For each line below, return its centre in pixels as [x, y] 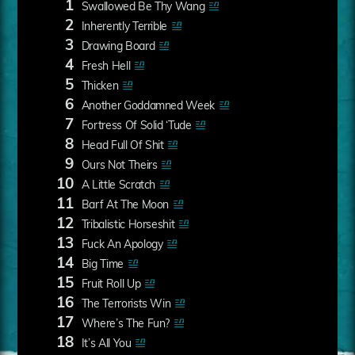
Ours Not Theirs [119, 166]
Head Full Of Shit [122, 146]
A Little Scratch [118, 185]
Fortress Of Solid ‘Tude [136, 126]
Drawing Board [118, 47]
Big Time [102, 265]
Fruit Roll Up [111, 284]
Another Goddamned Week [148, 106]
